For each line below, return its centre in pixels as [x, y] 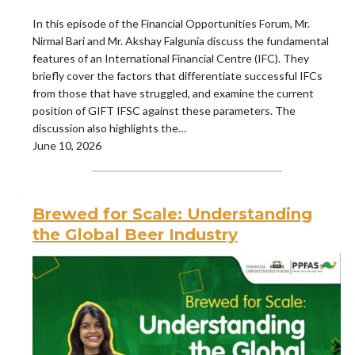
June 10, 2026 [67, 145]
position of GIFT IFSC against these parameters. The [164, 110]
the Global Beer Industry [135, 234]
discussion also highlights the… [109, 128]
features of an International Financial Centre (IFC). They [171, 58]
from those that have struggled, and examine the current [173, 93]
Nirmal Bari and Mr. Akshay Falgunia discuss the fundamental [181, 40]
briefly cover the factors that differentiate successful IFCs [177, 75]
